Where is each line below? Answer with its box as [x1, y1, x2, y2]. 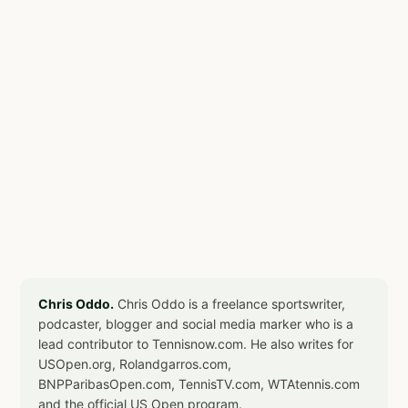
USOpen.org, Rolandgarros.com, [38, 355, 231, 372]
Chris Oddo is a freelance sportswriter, [114, 295, 345, 311]
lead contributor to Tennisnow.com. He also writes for [38, 335, 353, 352]
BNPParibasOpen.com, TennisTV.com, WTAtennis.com [38, 375, 360, 392]
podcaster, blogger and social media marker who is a [38, 315, 353, 331]
